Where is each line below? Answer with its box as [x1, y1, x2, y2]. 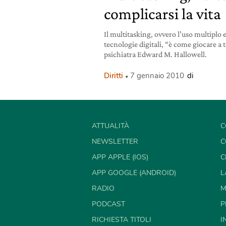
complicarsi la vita [104, 5, 221, 23]
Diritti [104, 71, 123, 81]
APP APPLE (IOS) [92, 152, 148, 162]
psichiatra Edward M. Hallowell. [104, 50, 207, 59]
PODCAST [92, 199, 125, 209]
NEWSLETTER [92, 137, 138, 147]
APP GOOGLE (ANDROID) [92, 168, 176, 178]
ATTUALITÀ [92, 121, 129, 131]
